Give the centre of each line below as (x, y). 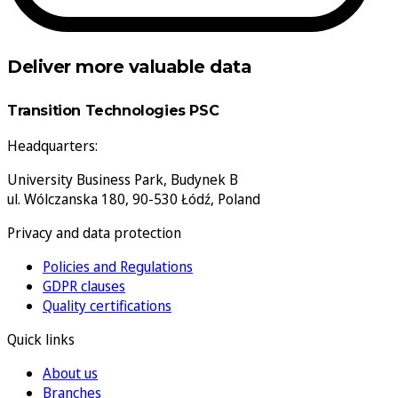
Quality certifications (107, 306)
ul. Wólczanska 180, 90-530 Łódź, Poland (134, 199)
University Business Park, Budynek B (123, 180)
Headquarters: (52, 146)
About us (70, 374)
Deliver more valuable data (129, 67)
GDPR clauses (84, 287)
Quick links (41, 340)
